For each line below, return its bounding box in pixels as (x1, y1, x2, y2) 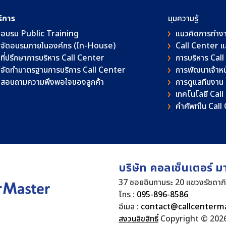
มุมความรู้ (168, 13, 198, 25)
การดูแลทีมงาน (176, 76, 223, 88)
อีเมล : (119, 201, 141, 213)
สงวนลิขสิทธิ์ (119, 213, 158, 225)
